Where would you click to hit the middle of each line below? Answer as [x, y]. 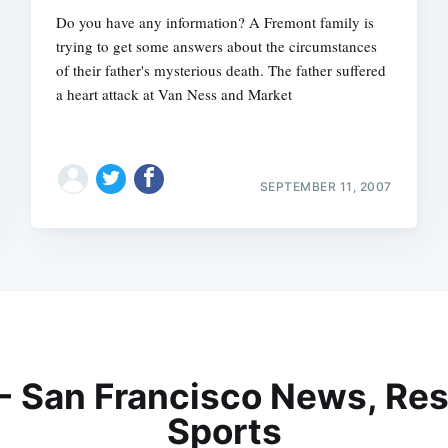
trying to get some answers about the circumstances [217, 45]
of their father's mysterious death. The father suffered [221, 69]
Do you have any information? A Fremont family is [215, 21]
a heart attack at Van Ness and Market [174, 93]
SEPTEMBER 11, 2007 [325, 186]
